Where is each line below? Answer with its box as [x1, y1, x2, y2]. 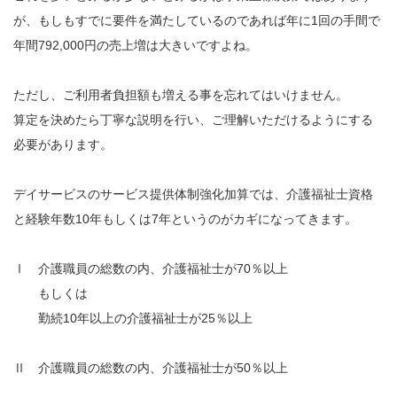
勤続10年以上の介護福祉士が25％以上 [13, 310, 253, 325]
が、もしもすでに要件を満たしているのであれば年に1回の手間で [13, 12, 380, 27]
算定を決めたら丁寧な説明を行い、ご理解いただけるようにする [13, 112, 373, 127]
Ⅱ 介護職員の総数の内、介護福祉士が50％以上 [13, 360, 288, 375]
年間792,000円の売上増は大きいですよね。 [13, 37, 258, 52]
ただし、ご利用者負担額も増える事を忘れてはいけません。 [13, 87, 348, 102]
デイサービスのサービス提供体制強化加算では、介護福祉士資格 [13, 186, 373, 201]
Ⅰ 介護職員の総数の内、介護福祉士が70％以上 [13, 261, 288, 276]
